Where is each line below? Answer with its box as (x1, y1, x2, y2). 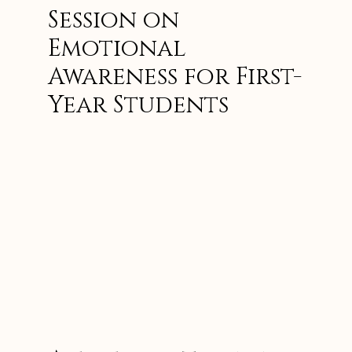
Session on (48, 5, 179, 36)
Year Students (48, 90, 229, 121)
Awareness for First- (48, 61, 302, 93)
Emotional (48, 33, 186, 64)
